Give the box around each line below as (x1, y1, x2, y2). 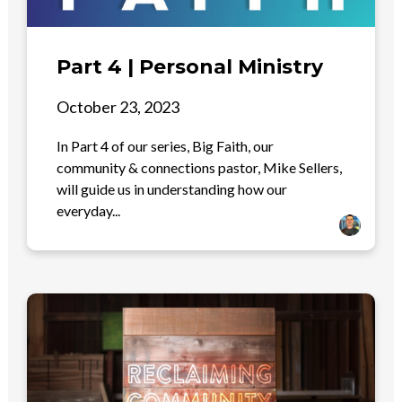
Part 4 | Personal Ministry (57, 54, 324, 79)
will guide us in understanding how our (57, 179, 288, 197)
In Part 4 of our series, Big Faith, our (57, 136, 275, 154)
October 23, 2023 (57, 96, 180, 117)
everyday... (57, 201, 121, 219)
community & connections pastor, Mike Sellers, (57, 158, 343, 176)
